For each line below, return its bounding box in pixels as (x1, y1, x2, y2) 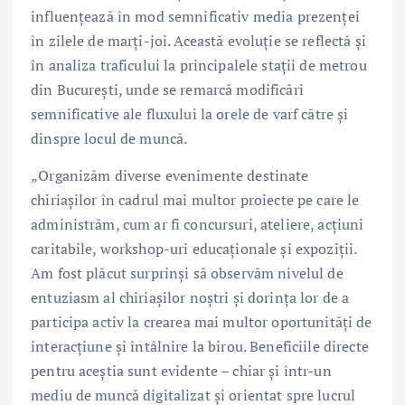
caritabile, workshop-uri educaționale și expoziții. (31, 238, 357, 259)
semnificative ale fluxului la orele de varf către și (31, 103, 349, 124)
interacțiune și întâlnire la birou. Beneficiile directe (31, 335, 369, 356)
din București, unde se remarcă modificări (31, 79, 304, 99)
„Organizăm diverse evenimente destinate (31, 165, 309, 185)
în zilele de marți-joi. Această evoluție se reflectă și (31, 30, 366, 51)
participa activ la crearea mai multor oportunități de (31, 311, 372, 332)
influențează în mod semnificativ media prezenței (31, 5, 360, 26)
